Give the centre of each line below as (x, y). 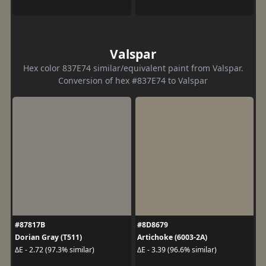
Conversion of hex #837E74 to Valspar (133, 80)
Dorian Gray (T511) (48, 237)
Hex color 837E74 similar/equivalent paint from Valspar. (133, 68)
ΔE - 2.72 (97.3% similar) (54, 250)
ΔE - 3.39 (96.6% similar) (177, 250)
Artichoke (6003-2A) (172, 237)
